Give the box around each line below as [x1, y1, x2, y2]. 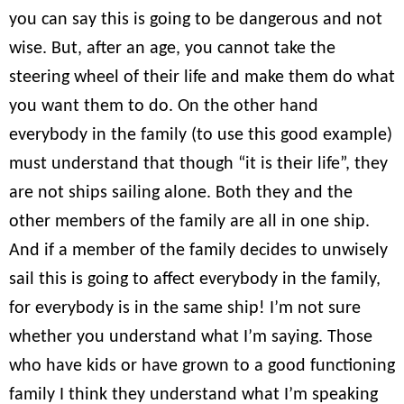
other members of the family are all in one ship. [9, 212, 370, 231]
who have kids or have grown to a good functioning [9, 356, 395, 375]
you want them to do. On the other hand [9, 96, 318, 115]
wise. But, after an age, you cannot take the [9, 39, 335, 58]
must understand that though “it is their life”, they [9, 154, 388, 173]
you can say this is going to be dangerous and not [9, 10, 382, 29]
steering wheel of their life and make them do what [9, 68, 395, 87]
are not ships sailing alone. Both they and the [9, 183, 353, 202]
